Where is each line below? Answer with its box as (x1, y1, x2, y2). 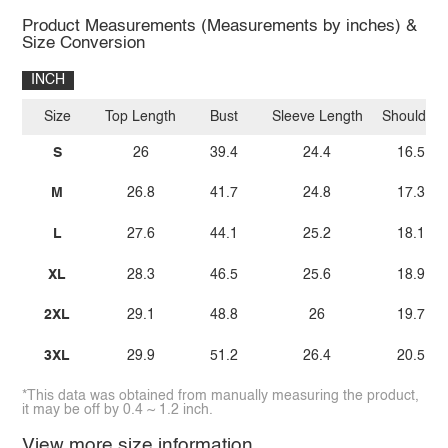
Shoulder (382, 110, 440, 125)
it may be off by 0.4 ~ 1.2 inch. (21, 403, 213, 418)
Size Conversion (21, 34, 145, 52)
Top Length (105, 110, 177, 125)
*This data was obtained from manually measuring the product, (21, 389, 419, 404)
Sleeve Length (271, 110, 363, 125)
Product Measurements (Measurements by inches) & (21, 17, 417, 35)
